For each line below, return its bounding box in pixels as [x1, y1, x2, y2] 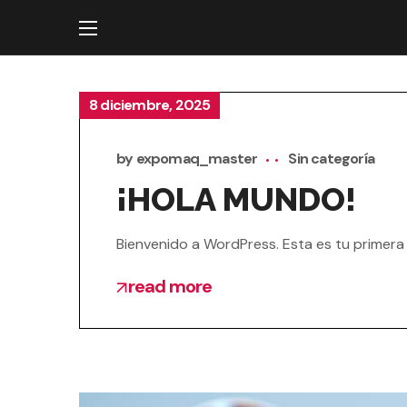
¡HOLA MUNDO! [116, 180, 356, 218]
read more [128, 274, 213, 298]
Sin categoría [288, 149, 375, 168]
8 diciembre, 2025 [89, 95, 211, 114]
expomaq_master [135, 149, 258, 168]
